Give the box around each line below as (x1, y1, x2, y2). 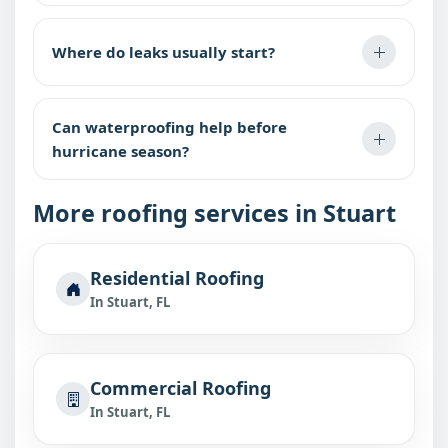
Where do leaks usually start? (52, 42, 275, 62)
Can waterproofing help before (52, 117, 287, 137)
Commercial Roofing (90, 376, 271, 400)
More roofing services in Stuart (33, 197, 396, 229)
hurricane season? (52, 141, 189, 161)
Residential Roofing (90, 266, 264, 290)
